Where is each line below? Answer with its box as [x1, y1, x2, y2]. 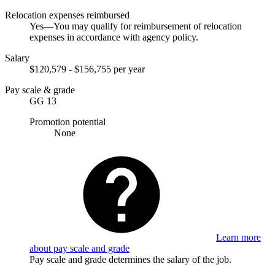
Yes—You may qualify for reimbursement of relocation [29, 20, 242, 31]
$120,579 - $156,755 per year [29, 63, 145, 74]
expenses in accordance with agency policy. [29, 31, 198, 42]
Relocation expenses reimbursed [5, 9, 130, 20]
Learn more [216, 231, 261, 242]
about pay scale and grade [29, 242, 130, 254]
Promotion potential [29, 116, 106, 127]
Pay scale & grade [5, 84, 75, 95]
